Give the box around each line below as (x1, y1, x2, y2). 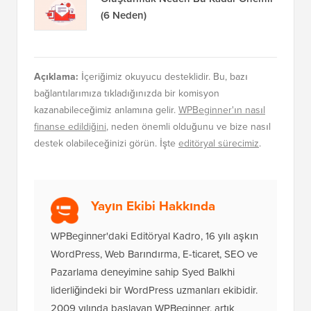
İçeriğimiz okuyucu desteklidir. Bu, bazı (78, 129, 248, 144)
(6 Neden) (101, 67, 146, 83)
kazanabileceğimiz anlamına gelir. (34, 162, 178, 178)
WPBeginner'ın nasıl (178, 162, 265, 178)
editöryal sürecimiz (178, 196, 259, 211)
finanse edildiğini (34, 179, 106, 194)
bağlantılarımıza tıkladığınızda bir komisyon (34, 146, 219, 161)
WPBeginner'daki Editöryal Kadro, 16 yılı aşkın (51, 288, 258, 304)
